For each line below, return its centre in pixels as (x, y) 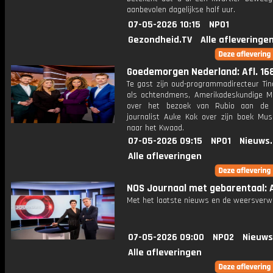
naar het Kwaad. (155, 128)
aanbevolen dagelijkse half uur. (181, 10)
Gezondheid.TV (160, 40)
